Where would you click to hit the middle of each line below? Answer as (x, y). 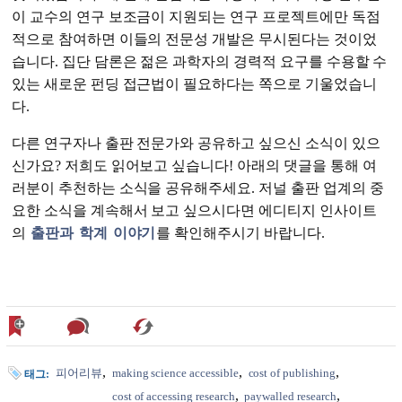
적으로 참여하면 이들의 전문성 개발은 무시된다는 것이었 (194, 39)
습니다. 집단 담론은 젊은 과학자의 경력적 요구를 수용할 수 (200, 62)
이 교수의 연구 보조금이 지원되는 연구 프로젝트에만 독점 (196, 17)
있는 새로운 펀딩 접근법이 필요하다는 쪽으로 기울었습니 (194, 84)
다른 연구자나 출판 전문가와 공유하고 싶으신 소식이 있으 (196, 144)
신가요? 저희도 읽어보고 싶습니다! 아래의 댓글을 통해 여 (194, 166)
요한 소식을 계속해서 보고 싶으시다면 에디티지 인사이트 (194, 211)
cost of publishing (292, 373)
